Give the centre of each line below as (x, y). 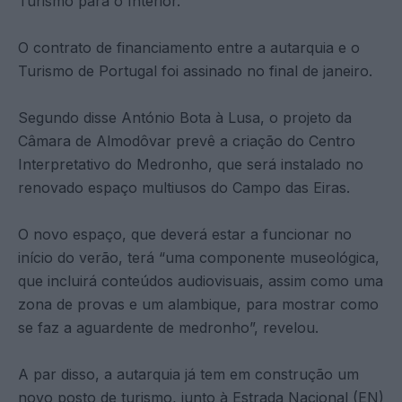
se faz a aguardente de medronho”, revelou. (168, 327)
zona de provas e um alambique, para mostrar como (198, 304)
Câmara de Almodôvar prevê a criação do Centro (187, 140)
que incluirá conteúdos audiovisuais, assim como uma (201, 280)
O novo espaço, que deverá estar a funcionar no (185, 234)
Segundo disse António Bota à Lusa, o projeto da (185, 117)
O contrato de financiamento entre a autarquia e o (189, 47)
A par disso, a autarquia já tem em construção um (188, 374)
